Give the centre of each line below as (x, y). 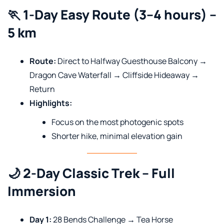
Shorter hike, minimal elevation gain (117, 136)
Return (42, 89)
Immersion (42, 191)
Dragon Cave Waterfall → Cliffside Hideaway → (114, 75)
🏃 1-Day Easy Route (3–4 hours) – (112, 14)
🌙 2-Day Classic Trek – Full (91, 173)
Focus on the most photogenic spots (117, 122)
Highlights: (51, 103)
